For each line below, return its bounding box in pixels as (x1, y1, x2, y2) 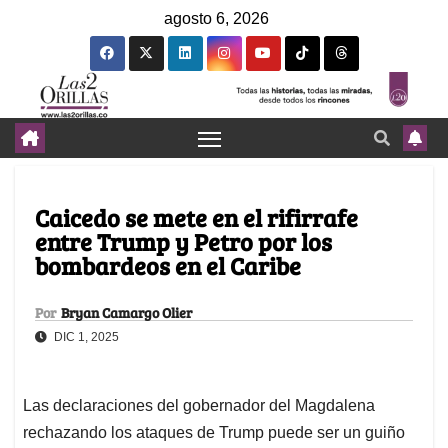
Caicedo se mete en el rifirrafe (35, 201, 358, 235)
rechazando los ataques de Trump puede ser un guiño (23, 424, 405, 442)
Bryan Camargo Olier (61, 303, 192, 323)
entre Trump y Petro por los (35, 225, 332, 259)
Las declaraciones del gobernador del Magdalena (23, 397, 375, 415)
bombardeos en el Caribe (35, 249, 301, 283)
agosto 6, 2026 (164, 10, 269, 27)
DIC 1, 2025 (51, 330, 119, 345)
